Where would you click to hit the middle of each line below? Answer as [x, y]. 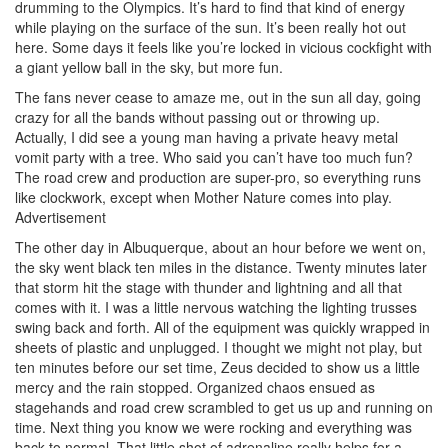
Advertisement [60, 216]
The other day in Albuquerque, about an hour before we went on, [220, 246]
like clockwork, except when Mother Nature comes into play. [203, 196]
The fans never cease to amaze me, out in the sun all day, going [218, 96]
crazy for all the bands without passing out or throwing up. [197, 116]
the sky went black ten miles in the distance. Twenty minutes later [221, 266]
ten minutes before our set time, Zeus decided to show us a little [217, 366]
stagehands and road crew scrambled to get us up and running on [224, 406]
